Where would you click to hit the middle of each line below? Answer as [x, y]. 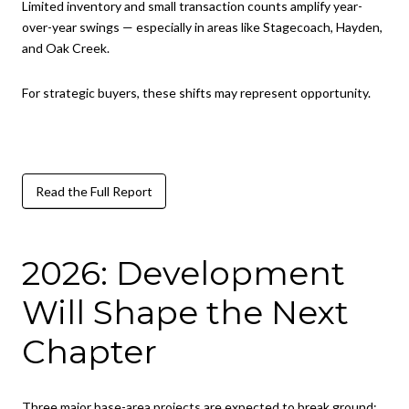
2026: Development [184, 273]
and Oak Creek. [66, 47]
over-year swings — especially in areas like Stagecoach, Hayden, [202, 26]
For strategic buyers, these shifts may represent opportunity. [196, 93]
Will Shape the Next [185, 313]
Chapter [89, 352]
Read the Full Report [94, 191]
